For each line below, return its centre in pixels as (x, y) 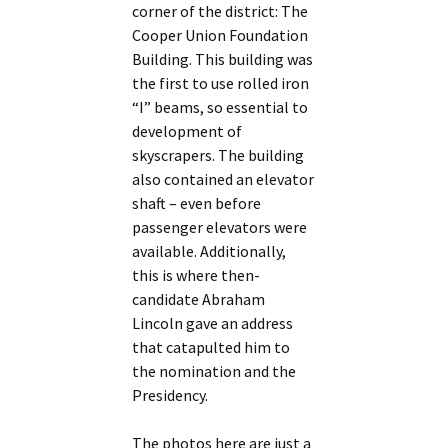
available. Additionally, (209, 251)
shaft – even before (197, 203)
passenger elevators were (220, 227)
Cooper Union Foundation (220, 35)
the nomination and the (214, 371)
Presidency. (170, 395)
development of (187, 131)
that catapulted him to (211, 347)
